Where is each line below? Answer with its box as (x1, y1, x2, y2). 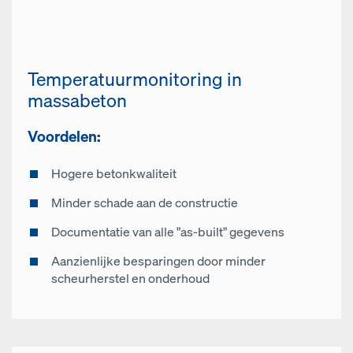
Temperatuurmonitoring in (28, 67, 242, 91)
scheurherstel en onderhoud (51, 270, 210, 287)
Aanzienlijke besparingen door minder (51, 253, 266, 269)
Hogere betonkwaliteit (51, 165, 176, 182)
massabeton (28, 88, 127, 113)
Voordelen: (28, 127, 101, 146)
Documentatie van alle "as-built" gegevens (51, 224, 284, 240)
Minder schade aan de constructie (51, 195, 238, 211)
